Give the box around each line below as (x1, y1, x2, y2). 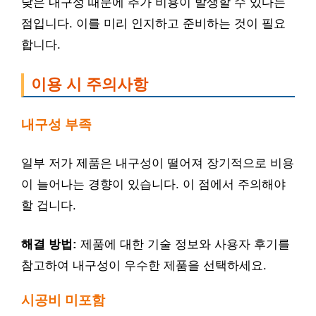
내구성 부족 (21, 117, 92, 132)
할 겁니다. (21, 198, 76, 212)
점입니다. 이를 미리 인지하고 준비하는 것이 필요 (21, 16, 286, 30)
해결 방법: (21, 238, 77, 251)
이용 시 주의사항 (31, 75, 148, 93)
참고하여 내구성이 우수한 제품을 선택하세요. (21, 259, 267, 272)
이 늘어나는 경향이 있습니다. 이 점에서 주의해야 (21, 177, 286, 191)
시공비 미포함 (21, 293, 105, 308)
